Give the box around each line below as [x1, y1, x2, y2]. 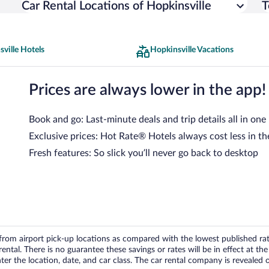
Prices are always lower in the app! [29, 82, 266, 98]
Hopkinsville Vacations [150, 46, 234, 54]
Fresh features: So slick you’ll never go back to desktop [29, 148, 258, 158]
